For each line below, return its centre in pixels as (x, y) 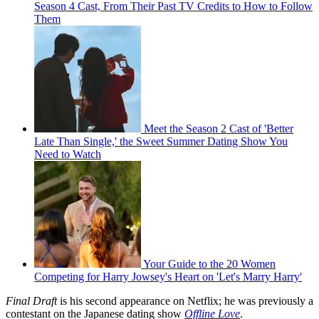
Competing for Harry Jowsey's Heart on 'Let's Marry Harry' (168, 277)
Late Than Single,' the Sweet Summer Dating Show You (161, 142)
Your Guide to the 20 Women (209, 264)
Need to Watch (68, 155)
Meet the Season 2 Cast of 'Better (219, 129)
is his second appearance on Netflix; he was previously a (185, 301)
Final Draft (31, 301)
